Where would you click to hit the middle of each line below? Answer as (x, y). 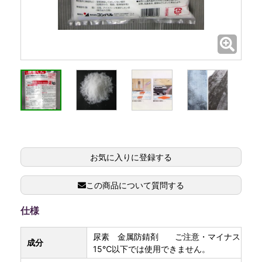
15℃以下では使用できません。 (151, 249)
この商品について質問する (135, 185)
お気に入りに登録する (131, 157)
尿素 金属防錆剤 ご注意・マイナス (166, 236)
